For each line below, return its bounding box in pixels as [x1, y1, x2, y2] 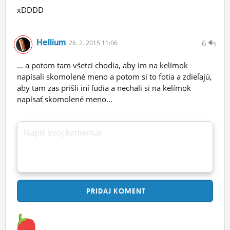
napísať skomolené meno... [17, 94, 112, 105]
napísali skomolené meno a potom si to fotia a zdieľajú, [17, 71, 212, 82]
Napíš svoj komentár [24, 127, 103, 139]
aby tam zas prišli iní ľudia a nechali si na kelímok [17, 83, 191, 93]
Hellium [36, 36, 66, 48]
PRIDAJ [84, 186, 111, 196]
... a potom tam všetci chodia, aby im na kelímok [17, 60, 188, 71]
